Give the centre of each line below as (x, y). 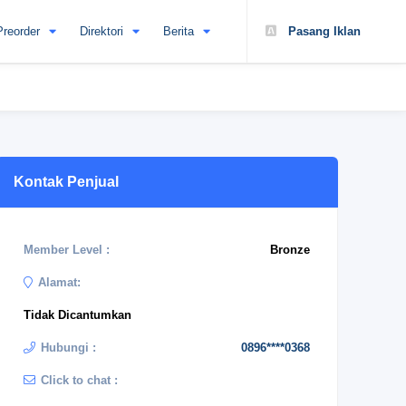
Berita (179, 31)
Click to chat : (79, 380)
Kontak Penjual (66, 182)
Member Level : (67, 250)
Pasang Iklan (323, 31)
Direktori (101, 31)
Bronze (290, 250)
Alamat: (59, 282)
